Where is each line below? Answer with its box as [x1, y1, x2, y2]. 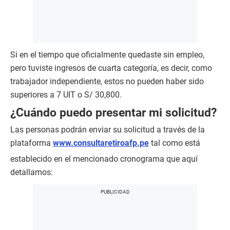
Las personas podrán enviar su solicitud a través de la [10, 125, 205, 135]
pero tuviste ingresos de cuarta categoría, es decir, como [10, 63, 212, 73]
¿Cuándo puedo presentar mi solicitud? [10, 106, 217, 120]
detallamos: [10, 167, 53, 178]
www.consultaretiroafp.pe [53, 138, 149, 148]
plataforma [10, 138, 53, 148]
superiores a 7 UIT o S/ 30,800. [10, 90, 122, 100]
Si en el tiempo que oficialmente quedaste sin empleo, [10, 50, 204, 60]
